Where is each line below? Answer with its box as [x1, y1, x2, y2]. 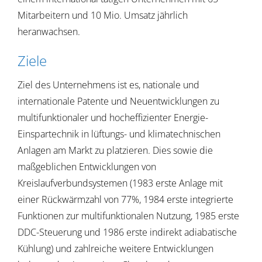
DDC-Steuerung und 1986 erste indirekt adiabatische [17, 225, 237, 239]
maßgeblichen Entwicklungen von [17, 160, 156, 173]
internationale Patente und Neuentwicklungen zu [17, 94, 219, 108]
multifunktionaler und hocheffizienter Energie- [17, 111, 208, 124]
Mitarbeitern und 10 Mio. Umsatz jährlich [17, 8, 188, 22]
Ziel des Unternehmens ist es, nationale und [17, 78, 199, 91]
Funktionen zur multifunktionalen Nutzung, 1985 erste [17, 209, 239, 222]
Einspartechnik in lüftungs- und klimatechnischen [17, 127, 220, 140]
